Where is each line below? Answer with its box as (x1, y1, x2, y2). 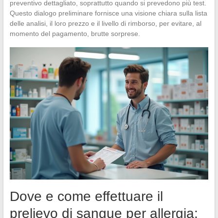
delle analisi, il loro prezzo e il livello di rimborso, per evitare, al (9, 19, 201, 27)
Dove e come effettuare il (9, 189, 163, 204)
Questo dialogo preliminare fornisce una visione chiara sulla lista (9, 9, 207, 17)
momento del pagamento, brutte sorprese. (9, 29, 140, 37)
